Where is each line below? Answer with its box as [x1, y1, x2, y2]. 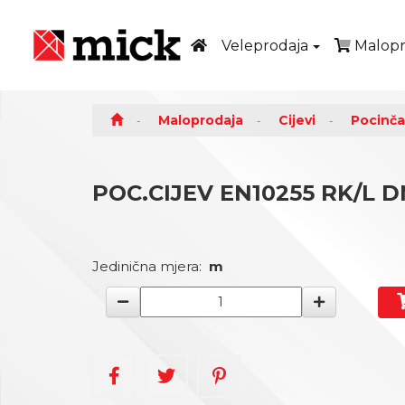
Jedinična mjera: [92, 258, 209, 275]
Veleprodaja [221, 36, 309, 54]
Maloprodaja [158, 112, 243, 128]
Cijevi [278, 112, 316, 128]
